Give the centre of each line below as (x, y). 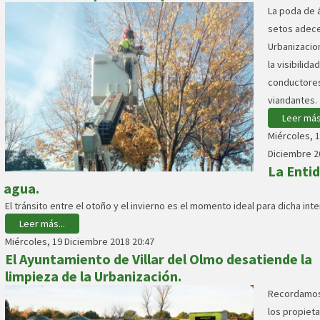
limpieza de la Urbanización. (93, 276)
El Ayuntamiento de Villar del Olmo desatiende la (159, 259)
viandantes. (292, 100)
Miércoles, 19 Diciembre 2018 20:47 (80, 241)
